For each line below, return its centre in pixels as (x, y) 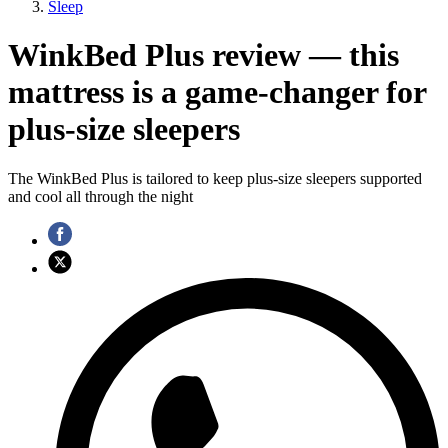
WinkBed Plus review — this (203, 55)
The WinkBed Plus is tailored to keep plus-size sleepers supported (215, 178)
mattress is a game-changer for (217, 92)
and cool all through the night (100, 196)
